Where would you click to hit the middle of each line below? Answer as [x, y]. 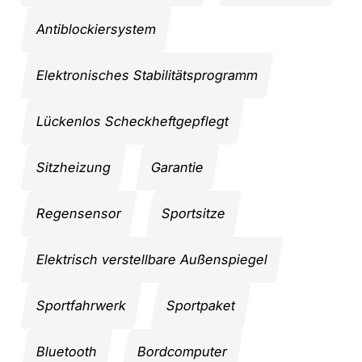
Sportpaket [201, 305]
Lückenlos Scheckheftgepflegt [133, 121]
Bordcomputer [182, 351]
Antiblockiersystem [96, 29]
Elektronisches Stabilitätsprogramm [147, 75]
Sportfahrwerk [81, 305]
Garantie [177, 167]
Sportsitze [194, 213]
